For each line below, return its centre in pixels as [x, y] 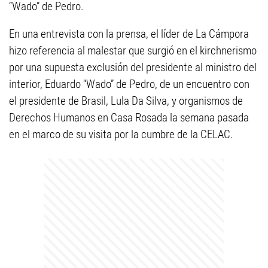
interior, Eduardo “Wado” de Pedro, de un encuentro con [129, 84]
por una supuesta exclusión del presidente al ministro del [133, 67]
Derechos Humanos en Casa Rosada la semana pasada [129, 118]
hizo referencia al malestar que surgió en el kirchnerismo [133, 51]
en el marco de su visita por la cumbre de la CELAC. [121, 134]
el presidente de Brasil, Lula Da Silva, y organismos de [126, 101]
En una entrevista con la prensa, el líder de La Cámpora [129, 34]
